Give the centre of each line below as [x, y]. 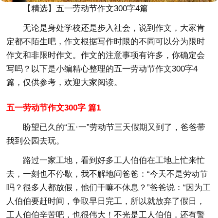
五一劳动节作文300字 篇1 [54, 108]
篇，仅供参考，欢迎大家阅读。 [64, 82]
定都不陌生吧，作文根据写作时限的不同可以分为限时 [106, 41]
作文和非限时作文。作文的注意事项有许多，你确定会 [106, 55]
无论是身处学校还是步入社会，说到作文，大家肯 [114, 28]
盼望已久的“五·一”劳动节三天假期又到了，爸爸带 [114, 127]
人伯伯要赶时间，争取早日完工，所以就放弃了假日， [106, 201]
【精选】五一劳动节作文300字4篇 [86, 8]
